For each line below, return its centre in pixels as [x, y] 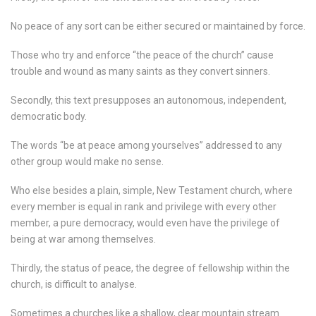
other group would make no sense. [87, 162]
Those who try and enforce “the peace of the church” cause [142, 55]
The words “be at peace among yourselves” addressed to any [146, 146]
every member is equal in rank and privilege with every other [144, 207]
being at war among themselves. [83, 239]
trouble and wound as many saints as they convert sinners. [140, 72]
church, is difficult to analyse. [74, 285]
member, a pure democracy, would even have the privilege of [145, 223]
